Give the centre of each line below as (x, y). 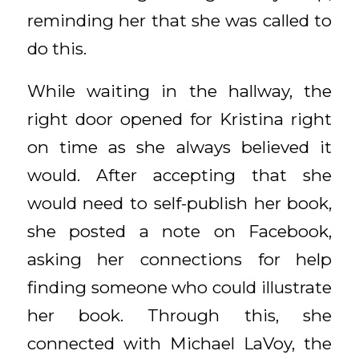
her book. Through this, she (179, 315)
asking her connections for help (179, 259)
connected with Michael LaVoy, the (179, 343)
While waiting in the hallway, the (179, 91)
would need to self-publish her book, (179, 203)
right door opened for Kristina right (179, 119)
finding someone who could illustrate (179, 287)
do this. (56, 49)
